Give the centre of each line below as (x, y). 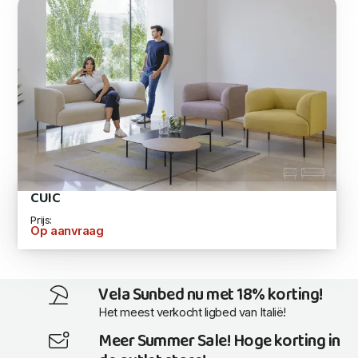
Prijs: (41, 219)
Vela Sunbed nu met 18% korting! (211, 295)
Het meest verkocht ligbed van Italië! (192, 313)
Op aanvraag (67, 231)
